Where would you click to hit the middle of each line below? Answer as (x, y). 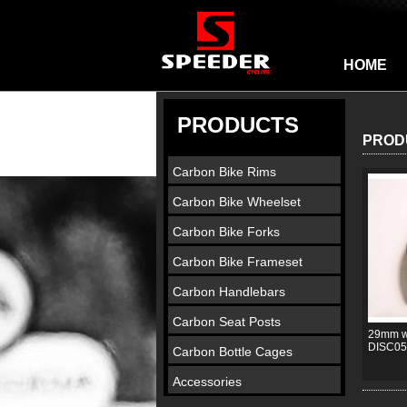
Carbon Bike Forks (226, 232)
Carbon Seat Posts (227, 322)
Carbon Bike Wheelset (237, 202)
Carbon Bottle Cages (233, 352)
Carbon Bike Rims (224, 172)
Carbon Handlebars (229, 292)
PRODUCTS (238, 125)
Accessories (207, 382)
